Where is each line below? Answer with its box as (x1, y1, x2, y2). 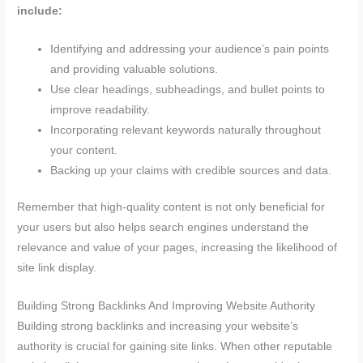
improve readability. (50, 103, 151, 116)
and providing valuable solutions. (50, 62, 219, 75)
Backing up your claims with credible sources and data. (50, 164, 332, 177)
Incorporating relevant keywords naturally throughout (50, 123, 322, 136)
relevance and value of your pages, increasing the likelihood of (17, 241, 338, 254)
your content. (50, 143, 118, 156)
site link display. (17, 262, 97, 275)
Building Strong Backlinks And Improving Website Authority (17, 300, 316, 313)
